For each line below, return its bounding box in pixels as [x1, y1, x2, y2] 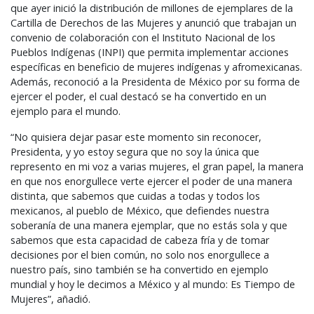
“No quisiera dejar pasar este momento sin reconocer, [11, 130, 261, 144]
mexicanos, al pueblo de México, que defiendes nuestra [11, 204, 269, 218]
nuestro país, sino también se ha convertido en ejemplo [11, 263, 268, 277]
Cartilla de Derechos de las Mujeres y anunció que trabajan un [11, 16, 296, 30]
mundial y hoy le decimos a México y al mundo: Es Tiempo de [11, 278, 295, 292]
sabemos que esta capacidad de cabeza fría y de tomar [11, 233, 269, 247]
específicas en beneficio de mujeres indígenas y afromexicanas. [11, 60, 302, 74]
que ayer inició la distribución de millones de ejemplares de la [11, 1, 293, 15]
